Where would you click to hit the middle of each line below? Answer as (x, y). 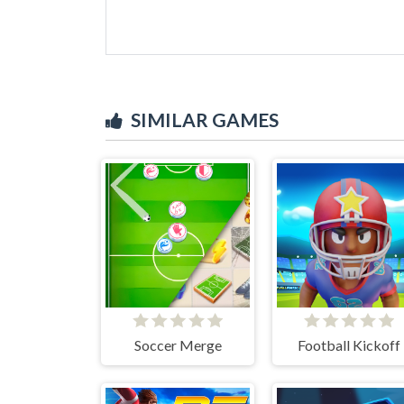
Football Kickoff (349, 344)
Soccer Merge (178, 344)
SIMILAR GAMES (205, 119)
